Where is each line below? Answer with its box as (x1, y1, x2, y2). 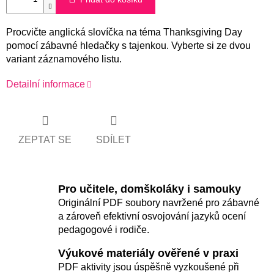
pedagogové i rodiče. (58, 224, 149, 235)
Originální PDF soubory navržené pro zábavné (58, 197, 259, 208)
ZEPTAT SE (18, 134, 72, 145)
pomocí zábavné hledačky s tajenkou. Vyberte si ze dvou (6, 40, 251, 51)
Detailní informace (6, 79, 85, 90)
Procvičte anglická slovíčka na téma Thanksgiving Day (6, 27, 242, 38)
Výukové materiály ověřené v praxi (58, 246, 239, 259)
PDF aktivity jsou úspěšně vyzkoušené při (58, 261, 239, 272)
